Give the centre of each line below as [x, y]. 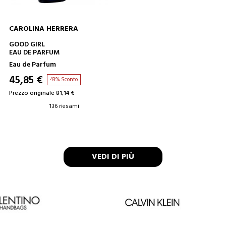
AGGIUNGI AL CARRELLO [113, 43]
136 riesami [64, 107]
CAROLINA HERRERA [43, 29]
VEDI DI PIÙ [113, 157]
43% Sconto [64, 80]
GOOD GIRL [27, 45]
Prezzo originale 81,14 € [41, 94]
